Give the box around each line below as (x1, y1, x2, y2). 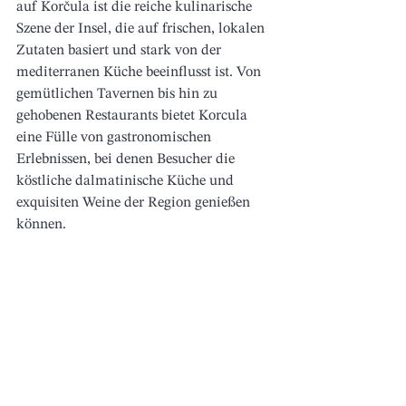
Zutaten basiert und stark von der (16, 43, 225, 59)
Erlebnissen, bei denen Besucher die (16, 152, 238, 168)
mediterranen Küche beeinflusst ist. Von (16, 65, 265, 81)
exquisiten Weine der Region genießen (16, 196, 254, 211)
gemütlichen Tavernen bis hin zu (16, 87, 221, 102)
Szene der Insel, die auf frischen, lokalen (16, 22, 268, 37)
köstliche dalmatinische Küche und (16, 174, 237, 189)
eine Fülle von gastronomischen (16, 130, 215, 146)
